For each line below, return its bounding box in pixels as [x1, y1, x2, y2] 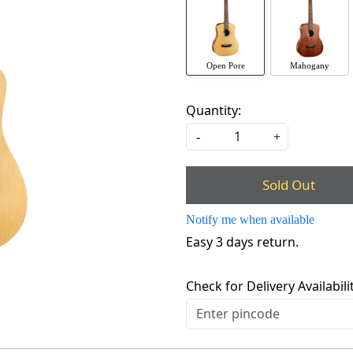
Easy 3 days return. [186, 232, 299, 251]
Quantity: [186, 101, 241, 119]
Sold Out [262, 176, 315, 195]
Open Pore [206, 60, 245, 70]
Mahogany [290, 60, 330, 70]
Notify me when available [186, 212, 314, 226]
